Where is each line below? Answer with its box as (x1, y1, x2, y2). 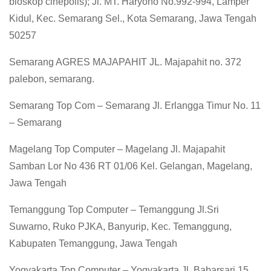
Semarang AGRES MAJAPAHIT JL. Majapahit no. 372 (9, 57, 241, 68)
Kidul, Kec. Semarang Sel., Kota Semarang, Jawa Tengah (9, 13, 256, 24)
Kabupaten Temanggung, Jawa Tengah (9, 238, 177, 249)
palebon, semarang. (9, 74, 94, 85)
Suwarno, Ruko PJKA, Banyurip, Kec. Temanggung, (9, 221, 232, 232)
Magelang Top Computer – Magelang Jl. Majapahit (9, 144, 225, 155)
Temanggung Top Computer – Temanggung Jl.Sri (9, 204, 219, 215)
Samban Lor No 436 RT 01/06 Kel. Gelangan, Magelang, (9, 161, 252, 172)
